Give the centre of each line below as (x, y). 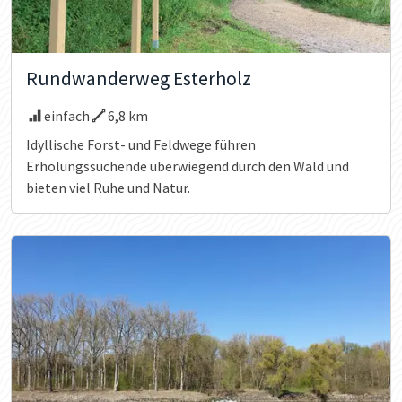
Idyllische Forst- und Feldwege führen (141, 144)
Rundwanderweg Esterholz (139, 78)
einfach (67, 115)
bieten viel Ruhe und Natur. (108, 187)
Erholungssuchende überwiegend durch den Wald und (188, 166)
